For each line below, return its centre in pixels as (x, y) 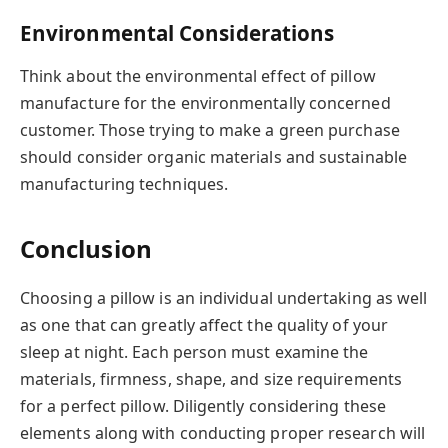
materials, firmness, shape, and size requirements (211, 378)
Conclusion (86, 248)
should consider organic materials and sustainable (213, 157)
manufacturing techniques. (124, 184)
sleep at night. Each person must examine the (194, 351)
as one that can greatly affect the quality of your (204, 324)
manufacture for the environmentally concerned (205, 103)
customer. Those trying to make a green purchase (210, 130)
